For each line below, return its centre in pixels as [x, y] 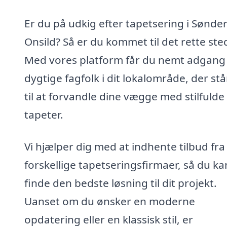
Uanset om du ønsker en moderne [110, 201]
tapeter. [44, 114]
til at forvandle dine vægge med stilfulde [124, 96]
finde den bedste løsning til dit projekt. [121, 183]
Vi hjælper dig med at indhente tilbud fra [125, 147]
